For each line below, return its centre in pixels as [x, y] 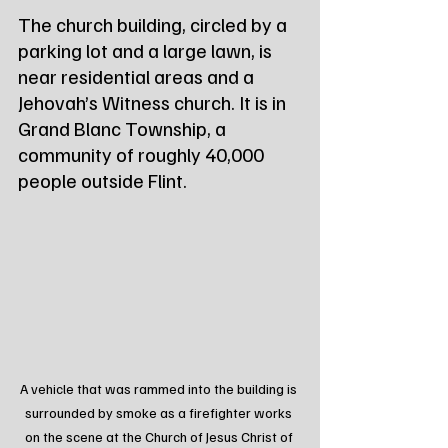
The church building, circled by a [154, 23]
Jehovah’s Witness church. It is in [154, 101]
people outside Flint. [102, 179]
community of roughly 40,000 [143, 153]
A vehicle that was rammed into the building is [160, 389]
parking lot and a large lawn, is [147, 49]
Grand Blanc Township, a [124, 127]
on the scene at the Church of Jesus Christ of [160, 437]
